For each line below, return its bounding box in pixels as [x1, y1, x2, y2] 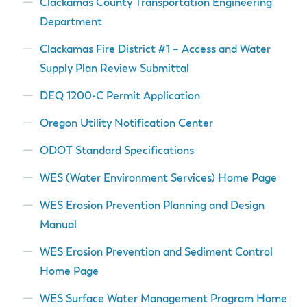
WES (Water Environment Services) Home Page [39, 173, 277, 184]
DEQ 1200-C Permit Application [39, 90, 200, 102]
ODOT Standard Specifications [39, 145, 194, 157]
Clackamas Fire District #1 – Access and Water [39, 44, 271, 56]
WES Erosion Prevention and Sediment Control [39, 247, 273, 258]
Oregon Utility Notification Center [39, 118, 213, 130]
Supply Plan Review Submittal [39, 63, 189, 75]
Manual [39, 219, 77, 231]
